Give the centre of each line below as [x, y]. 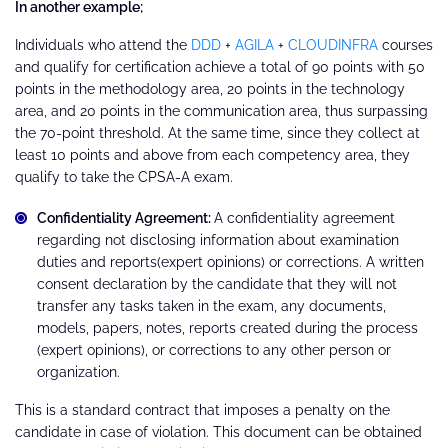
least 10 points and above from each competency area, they [212, 155]
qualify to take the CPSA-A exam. [124, 177]
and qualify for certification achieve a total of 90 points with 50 [220, 67]
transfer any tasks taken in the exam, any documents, [211, 306]
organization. [80, 372]
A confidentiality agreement [304, 218]
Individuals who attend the [103, 45]
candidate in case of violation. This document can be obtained [218, 432]
